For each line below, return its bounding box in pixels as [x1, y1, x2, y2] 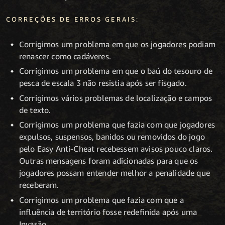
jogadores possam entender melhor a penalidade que [19, 168, 210, 178]
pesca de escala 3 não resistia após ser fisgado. [19, 78, 187, 88]
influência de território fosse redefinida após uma [19, 207, 197, 217]
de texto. [19, 104, 51, 115]
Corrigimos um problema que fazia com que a [19, 195, 184, 205]
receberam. [19, 180, 59, 190]
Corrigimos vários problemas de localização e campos [19, 92, 212, 103]
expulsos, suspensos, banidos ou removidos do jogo [19, 132, 205, 142]
